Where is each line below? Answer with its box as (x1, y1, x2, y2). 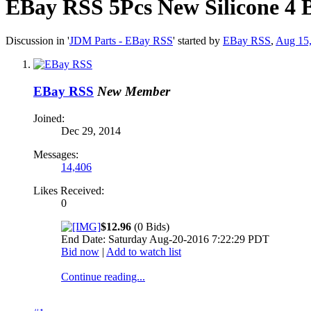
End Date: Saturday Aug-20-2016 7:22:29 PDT (61, 233, 269, 245)
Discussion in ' (6, 35, 69, 47)
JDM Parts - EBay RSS (69, 35, 173, 47)
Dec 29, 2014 (61, 124, 121, 137)
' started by (173, 35, 223, 47)
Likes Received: (33, 184, 104, 196)
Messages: (33, 148, 78, 160)
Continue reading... (61, 270, 145, 283)
